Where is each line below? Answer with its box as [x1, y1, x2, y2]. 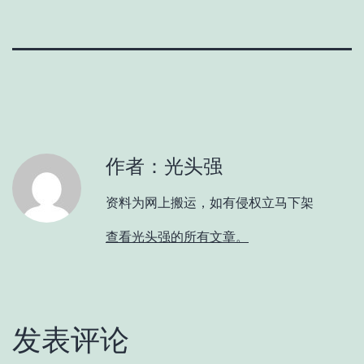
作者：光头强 [106, 154, 223, 178]
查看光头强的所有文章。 [106, 227, 249, 245]
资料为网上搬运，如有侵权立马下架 [106, 193, 314, 210]
